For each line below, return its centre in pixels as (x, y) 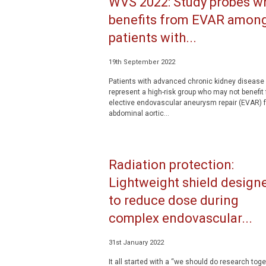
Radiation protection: (171, 165)
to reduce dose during (173, 200)
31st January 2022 (136, 243)
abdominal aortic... (139, 113)
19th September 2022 (142, 62)
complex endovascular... (180, 218)
